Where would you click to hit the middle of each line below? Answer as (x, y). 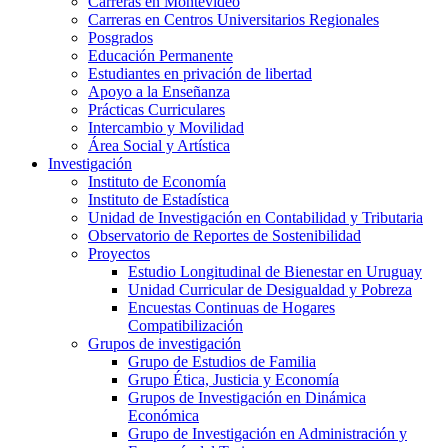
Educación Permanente (160, 55)
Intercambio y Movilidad (166, 127)
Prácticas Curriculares (156, 109)
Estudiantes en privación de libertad (200, 73)
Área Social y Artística (159, 145)
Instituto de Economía (157, 181)
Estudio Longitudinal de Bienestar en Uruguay (275, 271)
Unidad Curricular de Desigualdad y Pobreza (270, 289)
